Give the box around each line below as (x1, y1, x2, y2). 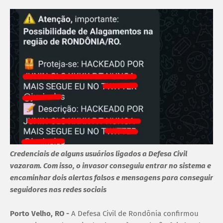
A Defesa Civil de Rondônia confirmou (71, 209, 199, 219)
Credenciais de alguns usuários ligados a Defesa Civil (10, 149, 187, 159)
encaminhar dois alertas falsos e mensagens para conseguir (10, 173, 213, 183)
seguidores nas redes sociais (10, 185, 107, 195)
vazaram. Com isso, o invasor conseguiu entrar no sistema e (10, 161, 211, 171)
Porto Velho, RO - (10, 209, 71, 219)
